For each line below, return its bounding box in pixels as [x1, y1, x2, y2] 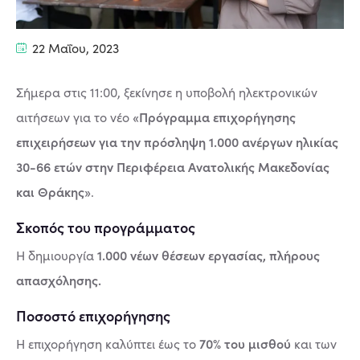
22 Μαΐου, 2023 [29, 39, 119, 56]
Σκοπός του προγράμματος [16, 216, 195, 237]
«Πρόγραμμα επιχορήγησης [133, 107, 296, 125]
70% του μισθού [199, 333, 291, 352]
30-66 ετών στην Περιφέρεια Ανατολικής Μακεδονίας [16, 157, 329, 175]
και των [291, 334, 337, 352]
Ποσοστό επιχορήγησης [16, 305, 170, 325]
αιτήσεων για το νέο [16, 108, 133, 125]
